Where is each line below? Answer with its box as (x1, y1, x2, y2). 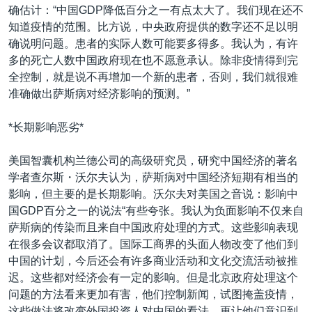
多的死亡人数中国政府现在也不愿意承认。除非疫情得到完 (8, 54, 298, 66)
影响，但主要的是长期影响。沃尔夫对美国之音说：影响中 (8, 188, 298, 200)
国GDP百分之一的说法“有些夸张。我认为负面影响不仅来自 (8, 205, 304, 217)
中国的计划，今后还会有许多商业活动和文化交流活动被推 (8, 255, 298, 267)
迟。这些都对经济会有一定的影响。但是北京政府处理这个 (8, 272, 298, 283)
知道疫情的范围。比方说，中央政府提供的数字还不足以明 (8, 21, 298, 33)
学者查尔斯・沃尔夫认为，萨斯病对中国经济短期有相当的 (8, 171, 298, 183)
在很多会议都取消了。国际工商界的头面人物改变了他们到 (8, 238, 298, 250)
